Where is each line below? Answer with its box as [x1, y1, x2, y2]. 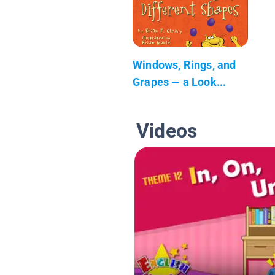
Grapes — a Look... [133, 75, 227, 88]
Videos [136, 118, 198, 142]
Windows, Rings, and [133, 58, 236, 71]
